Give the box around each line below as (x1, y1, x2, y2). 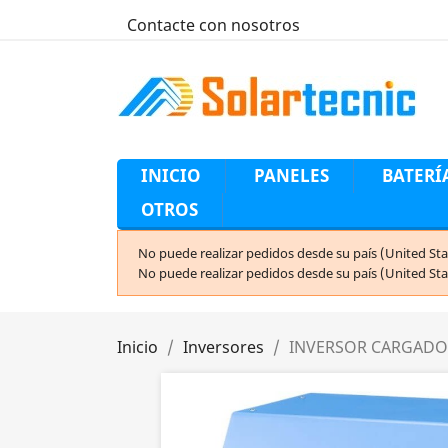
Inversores (183, 336, 264, 358)
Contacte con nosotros (127, 14, 300, 36)
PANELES (254, 164, 329, 187)
